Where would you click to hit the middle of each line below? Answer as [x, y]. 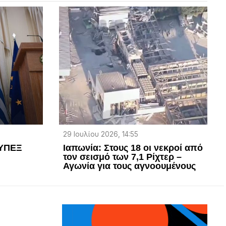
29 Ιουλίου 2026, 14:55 [100, 134]
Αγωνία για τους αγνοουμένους [129, 166]
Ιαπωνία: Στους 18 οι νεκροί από [133, 148]
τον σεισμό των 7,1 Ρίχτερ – [122, 157]
